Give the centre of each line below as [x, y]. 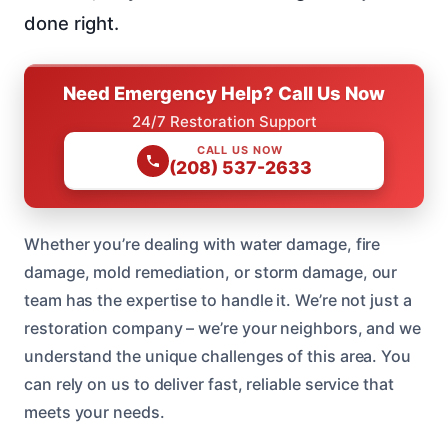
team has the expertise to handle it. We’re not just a [218, 300]
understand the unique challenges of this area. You [218, 356]
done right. [72, 23]
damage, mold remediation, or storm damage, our [211, 272]
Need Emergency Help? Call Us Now [224, 93]
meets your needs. [94, 412]
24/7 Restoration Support [224, 122]
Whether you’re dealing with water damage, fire [202, 244]
